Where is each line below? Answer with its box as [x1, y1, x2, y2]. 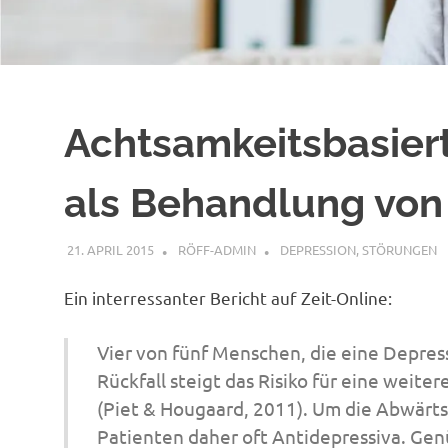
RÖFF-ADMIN [177, 240, 256, 258]
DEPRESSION [279, 240, 356, 258]
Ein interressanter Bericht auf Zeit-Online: [64, 286, 392, 308]
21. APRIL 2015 [66, 240, 154, 258]
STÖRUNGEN [361, 240, 437, 258]
